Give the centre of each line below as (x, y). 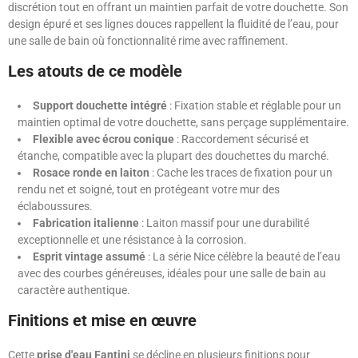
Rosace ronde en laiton (91, 173)
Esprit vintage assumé (89, 257)
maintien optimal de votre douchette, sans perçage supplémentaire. (183, 123)
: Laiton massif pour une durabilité (224, 223)
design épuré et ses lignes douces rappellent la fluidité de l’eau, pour (173, 24)
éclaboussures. (55, 207)
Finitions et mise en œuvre (102, 321)
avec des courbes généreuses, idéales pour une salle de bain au (172, 274)
